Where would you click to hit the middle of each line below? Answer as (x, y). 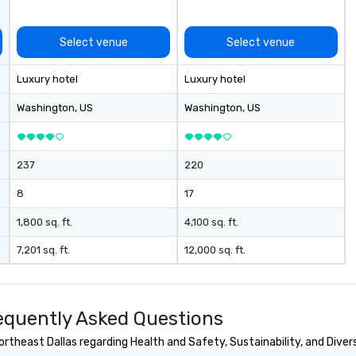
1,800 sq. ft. (45, 222)
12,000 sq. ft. (215, 250)
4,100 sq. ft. (211, 222)
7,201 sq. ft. (44, 250)
